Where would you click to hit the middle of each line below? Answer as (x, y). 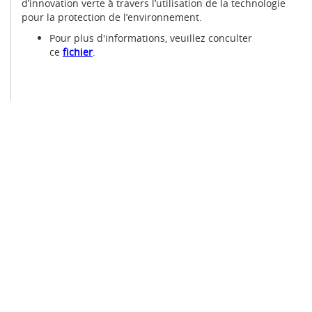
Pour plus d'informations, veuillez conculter (151, 38)
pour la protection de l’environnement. (112, 17)
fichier (78, 52)
